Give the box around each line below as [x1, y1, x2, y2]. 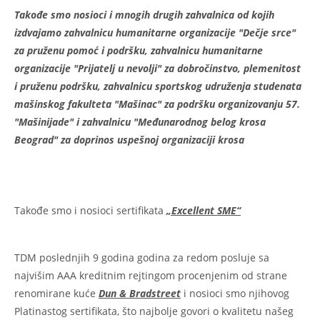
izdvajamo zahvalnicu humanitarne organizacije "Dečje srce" [14, 25, 296, 39]
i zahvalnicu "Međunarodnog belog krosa [74, 114, 266, 129]
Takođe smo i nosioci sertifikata [14, 203, 166, 217]
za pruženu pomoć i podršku [14, 43, 145, 57]
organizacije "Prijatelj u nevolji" [14, 61, 164, 75]
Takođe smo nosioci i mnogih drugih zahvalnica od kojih [14, 7, 274, 21]
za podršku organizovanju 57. [164, 96, 300, 111]
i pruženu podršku [14, 79, 98, 93]
